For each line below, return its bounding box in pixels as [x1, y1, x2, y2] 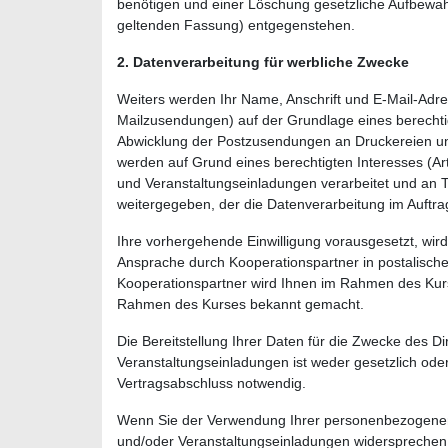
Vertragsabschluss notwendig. [117, 374, 306, 391]
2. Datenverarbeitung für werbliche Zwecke [117, 53, 409, 70]
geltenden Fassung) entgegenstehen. [117, 16, 355, 33]
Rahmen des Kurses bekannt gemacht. [117, 295, 364, 312]
